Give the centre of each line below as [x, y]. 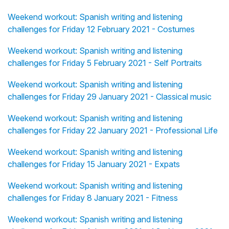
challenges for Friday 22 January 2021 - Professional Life [113, 131]
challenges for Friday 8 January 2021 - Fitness [93, 198]
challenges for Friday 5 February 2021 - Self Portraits [105, 63]
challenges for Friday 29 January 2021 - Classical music [110, 97]
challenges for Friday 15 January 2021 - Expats [94, 164]
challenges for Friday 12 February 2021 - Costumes [101, 29]
